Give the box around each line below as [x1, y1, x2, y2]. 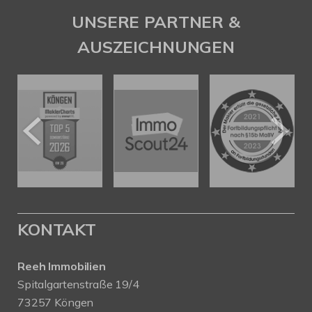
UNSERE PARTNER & [72, 11, 240, 32]
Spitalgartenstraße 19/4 [17, 277, 139, 292]
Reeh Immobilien [17, 259, 106, 274]
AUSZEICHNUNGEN [77, 36, 235, 57]
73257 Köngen [17, 295, 94, 310]
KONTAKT [17, 219, 96, 240]
